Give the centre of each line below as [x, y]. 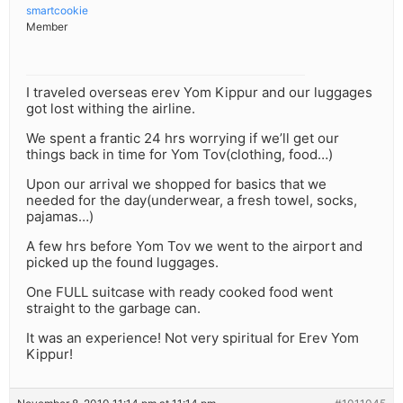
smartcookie [57, 11]
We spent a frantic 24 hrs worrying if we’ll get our [183, 139]
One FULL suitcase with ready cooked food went [179, 292]
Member [47, 27]
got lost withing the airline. [111, 109]
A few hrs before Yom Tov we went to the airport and [194, 246]
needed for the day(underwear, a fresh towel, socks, [192, 201]
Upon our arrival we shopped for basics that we [176, 184]
